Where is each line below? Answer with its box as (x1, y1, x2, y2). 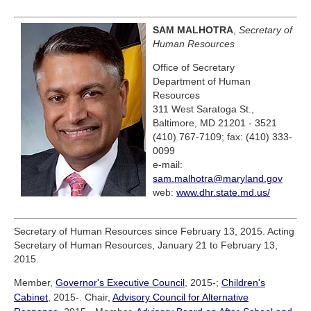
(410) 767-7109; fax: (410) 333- (153, 131, 292, 143)
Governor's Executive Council (56, 277, 185, 289)
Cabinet (14, 292, 48, 303)
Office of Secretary (153, 62, 235, 74)
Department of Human (153, 76, 251, 87)
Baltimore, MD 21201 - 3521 (153, 117, 277, 129)
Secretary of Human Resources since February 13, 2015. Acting (14, 226, 294, 237)
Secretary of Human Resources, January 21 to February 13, (14, 239, 278, 251)
